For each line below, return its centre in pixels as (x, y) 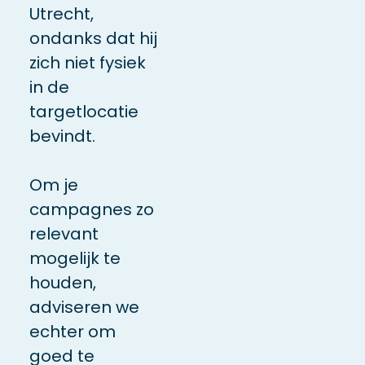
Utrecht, (61, 14)
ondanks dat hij (93, 39)
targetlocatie (84, 112)
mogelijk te (75, 259)
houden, (62, 283)
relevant (64, 234)
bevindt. (62, 136)
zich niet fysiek (87, 63)
